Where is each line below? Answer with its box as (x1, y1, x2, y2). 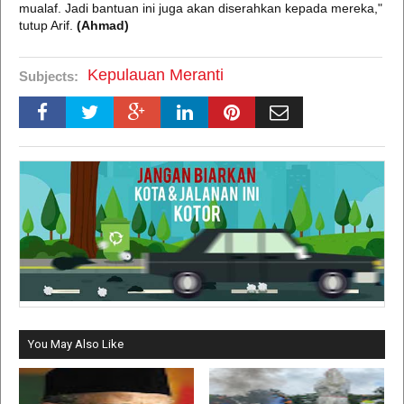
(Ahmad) (73, 18, 129, 32)
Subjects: (19, 69, 78, 84)
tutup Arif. (19, 18, 73, 32)
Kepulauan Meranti (87, 66, 224, 84)
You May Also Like (28, 337, 124, 352)
